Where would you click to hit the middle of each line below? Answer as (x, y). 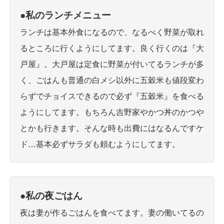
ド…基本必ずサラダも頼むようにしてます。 (100, 144)
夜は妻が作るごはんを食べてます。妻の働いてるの (112, 213)
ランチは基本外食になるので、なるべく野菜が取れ (112, 32)
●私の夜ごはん (51, 196)
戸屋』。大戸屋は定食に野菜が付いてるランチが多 (112, 64)
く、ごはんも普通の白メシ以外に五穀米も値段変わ (112, 80)
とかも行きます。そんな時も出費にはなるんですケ (112, 128)
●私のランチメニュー (65, 15)
